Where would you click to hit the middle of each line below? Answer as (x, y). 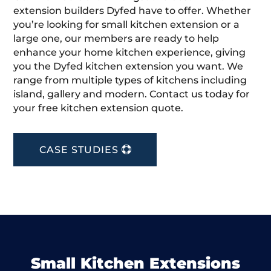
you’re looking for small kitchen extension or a (127, 24)
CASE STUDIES (79, 149)
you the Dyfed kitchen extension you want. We (129, 66)
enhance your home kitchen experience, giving (130, 52)
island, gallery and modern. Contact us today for (132, 94)
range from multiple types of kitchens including (130, 80)
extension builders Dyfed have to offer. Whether (132, 10)
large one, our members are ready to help (116, 38)
